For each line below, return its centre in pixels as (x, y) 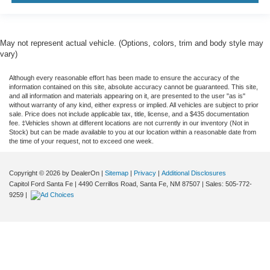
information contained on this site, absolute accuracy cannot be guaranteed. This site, (133, 87)
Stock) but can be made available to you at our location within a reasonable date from (133, 132)
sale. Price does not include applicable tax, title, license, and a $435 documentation (129, 114)
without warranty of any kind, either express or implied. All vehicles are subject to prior (134, 105)
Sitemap (117, 173)
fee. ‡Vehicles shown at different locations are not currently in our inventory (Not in (129, 123)
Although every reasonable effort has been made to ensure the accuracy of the (124, 78)
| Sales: (213, 184)
